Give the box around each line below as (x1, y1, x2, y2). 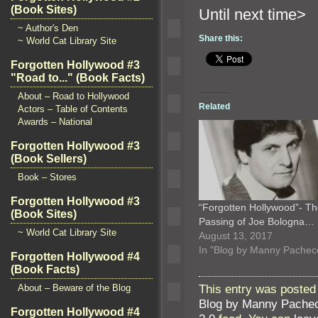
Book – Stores (18, 172, 77, 182)
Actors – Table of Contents (18, 104, 128, 114)
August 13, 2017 (199, 229, 273, 241)
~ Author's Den (18, 23, 78, 33)
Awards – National (18, 116, 92, 127)
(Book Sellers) (11, 153, 87, 165)
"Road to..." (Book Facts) (11, 72, 145, 84)
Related (199, 101, 230, 111)
